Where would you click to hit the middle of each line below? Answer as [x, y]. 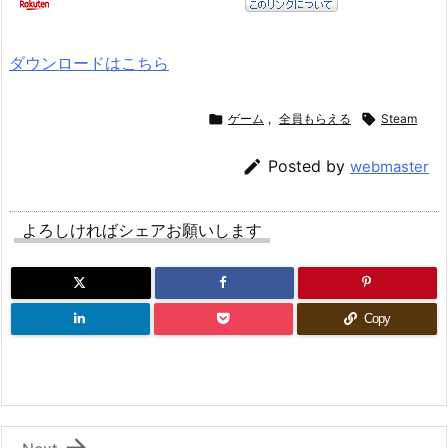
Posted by [309, 166]
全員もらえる [315, 119]
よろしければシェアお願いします [142, 230]
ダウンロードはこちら [89, 63]
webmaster [389, 167]
